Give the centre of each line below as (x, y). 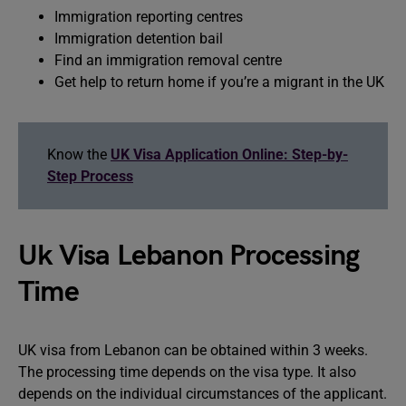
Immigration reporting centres (149, 16)
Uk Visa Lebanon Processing (189, 256)
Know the (79, 154)
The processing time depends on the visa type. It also (187, 372)
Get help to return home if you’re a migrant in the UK (219, 82)
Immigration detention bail (139, 38)
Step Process (90, 176)
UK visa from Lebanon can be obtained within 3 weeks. (193, 350)
